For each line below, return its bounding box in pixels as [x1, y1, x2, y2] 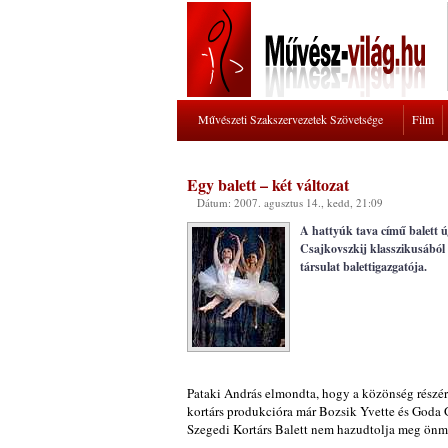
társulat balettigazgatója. [300, 258, 427, 275]
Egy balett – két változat [187, 173, 349, 196]
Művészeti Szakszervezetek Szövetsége [198, 111, 383, 127]
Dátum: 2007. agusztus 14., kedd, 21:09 [197, 195, 383, 210]
